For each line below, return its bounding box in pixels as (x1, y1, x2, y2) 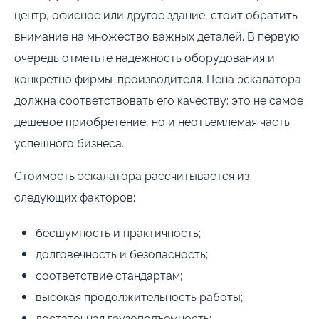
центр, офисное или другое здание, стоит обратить (14, 6, 298, 22)
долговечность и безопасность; (36, 245, 208, 261)
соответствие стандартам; (36, 266, 182, 283)
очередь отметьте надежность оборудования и (14, 48, 275, 65)
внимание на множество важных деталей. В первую (14, 27, 299, 43)
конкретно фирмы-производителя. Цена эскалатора (14, 70, 301, 86)
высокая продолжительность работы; (36, 288, 243, 304)
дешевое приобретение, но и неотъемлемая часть (14, 113, 290, 129)
